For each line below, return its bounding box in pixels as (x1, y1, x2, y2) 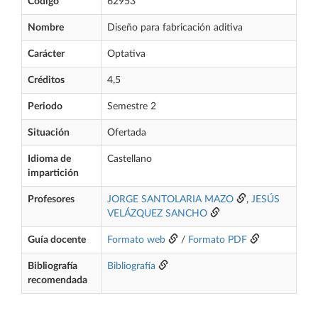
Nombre (28, 23, 64, 33)
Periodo (28, 102, 62, 111)
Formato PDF (188, 235, 247, 245)
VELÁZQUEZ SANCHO (107, 209, 207, 219)
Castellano (107, 154, 152, 164)
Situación (28, 128, 70, 138)
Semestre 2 (107, 102, 156, 111)
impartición (28, 168, 79, 178)
